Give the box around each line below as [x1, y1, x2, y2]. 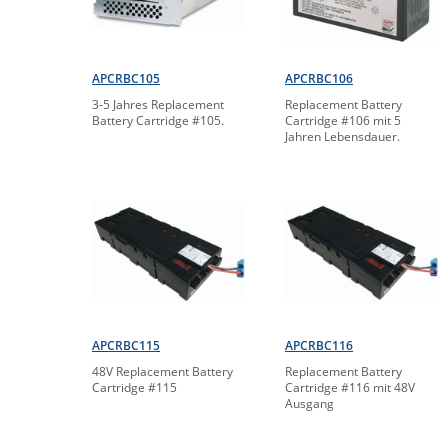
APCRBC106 [285, 70, 353, 88]
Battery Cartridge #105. [92, 112, 224, 130]
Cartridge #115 [92, 379, 177, 397]
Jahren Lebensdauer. [285, 128, 400, 146]
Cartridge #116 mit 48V [285, 379, 415, 397]
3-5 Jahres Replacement [92, 96, 224, 114]
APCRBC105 [92, 70, 160, 88]
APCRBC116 [285, 337, 353, 355]
